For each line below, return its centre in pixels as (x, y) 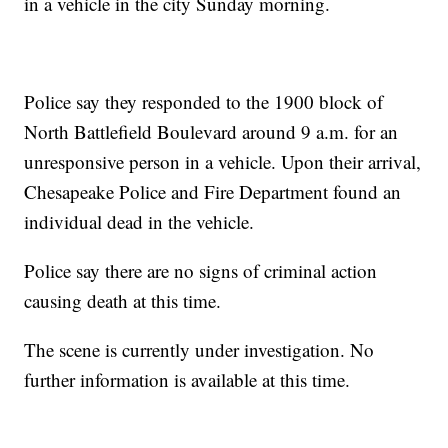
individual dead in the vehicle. (139, 222)
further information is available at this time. (187, 380)
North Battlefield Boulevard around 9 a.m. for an (211, 132)
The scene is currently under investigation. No (199, 350)
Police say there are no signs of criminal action (201, 271)
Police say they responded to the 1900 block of (204, 102)
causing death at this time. (123, 301)
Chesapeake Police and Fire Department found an (213, 192)
